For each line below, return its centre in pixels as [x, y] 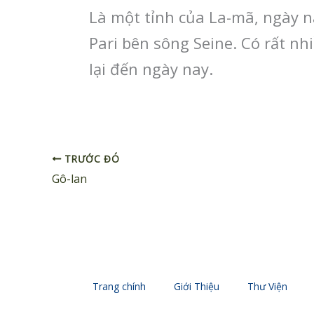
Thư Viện [267, 287]
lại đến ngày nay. [151, 68]
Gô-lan [69, 179]
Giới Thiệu [197, 287]
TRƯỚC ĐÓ [90, 158]
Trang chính [119, 287]
